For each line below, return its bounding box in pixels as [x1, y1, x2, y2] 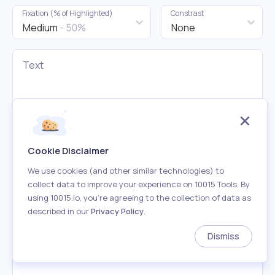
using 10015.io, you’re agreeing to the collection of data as [28, 192, 251, 203]
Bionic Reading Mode [22, 225, 115, 238]
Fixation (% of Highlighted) [22, 8, 113, 18]
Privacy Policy [91, 206, 144, 217]
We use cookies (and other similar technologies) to [28, 165, 224, 176]
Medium [23, 21, 58, 34]
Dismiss [207, 230, 239, 242]
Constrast [171, 8, 204, 18]
